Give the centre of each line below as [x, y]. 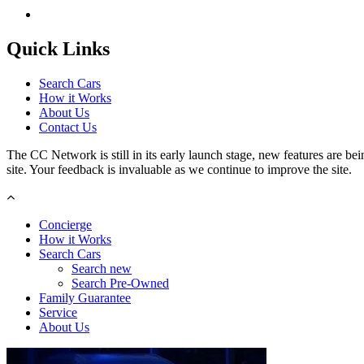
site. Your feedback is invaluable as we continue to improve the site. [179, 169]
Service [58, 312]
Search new [102, 268]
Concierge [65, 224]
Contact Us [68, 127]
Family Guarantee [85, 297]
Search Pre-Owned [120, 283]
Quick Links [58, 48]
